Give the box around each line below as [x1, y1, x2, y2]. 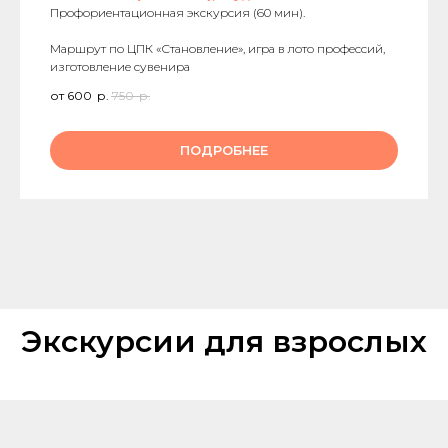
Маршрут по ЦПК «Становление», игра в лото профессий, [50, 40, 385, 56]
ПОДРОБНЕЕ [180, 142, 268, 159]
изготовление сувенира [50, 58, 190, 74]
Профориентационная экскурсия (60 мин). [50, 4, 305, 20]
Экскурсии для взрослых [21, 323, 427, 361]
